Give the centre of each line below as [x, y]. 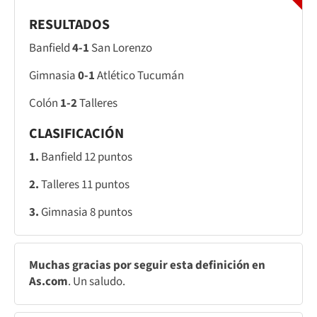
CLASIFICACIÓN [76, 133]
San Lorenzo [121, 48]
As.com [48, 281]
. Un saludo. [97, 281]
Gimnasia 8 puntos [87, 212]
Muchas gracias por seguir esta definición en [147, 265]
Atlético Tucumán [139, 75]
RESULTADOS [69, 24]
